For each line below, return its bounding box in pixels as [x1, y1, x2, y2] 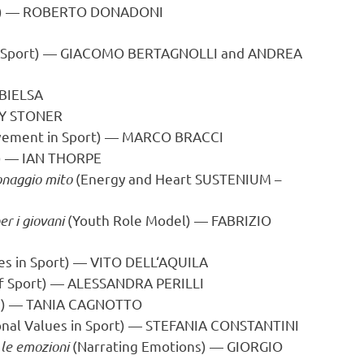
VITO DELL [90, 253, 157, 271]
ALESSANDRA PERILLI [67, 274, 205, 292]
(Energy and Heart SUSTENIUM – [72, 170, 282, 188]
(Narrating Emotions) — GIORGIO [69, 337, 284, 355]
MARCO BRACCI [122, 128, 224, 145]
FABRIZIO [211, 211, 272, 229]
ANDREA [248, 44, 303, 62]
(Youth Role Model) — [64, 211, 212, 229]
